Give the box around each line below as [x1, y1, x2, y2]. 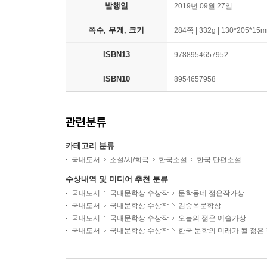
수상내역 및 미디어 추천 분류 [66, 175, 168, 184]
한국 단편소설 [197, 156, 241, 164]
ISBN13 [103, 50, 130, 60]
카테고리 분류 [66, 141, 114, 151]
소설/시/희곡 [110, 156, 149, 164]
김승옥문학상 [178, 201, 221, 210]
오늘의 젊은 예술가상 [178, 214, 246, 223]
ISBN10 [103, 74, 130, 84]
